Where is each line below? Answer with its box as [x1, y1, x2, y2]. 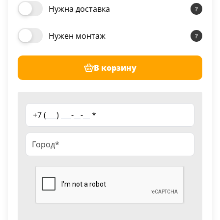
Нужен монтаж [49, 30, 106, 42]
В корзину [93, 62, 137, 73]
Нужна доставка [49, 3, 110, 15]
